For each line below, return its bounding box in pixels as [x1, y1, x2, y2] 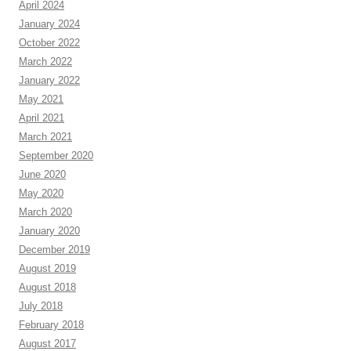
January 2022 [19, 74, 80, 86]
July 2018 [19, 300, 63, 312]
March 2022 [19, 56, 72, 67]
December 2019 [19, 244, 90, 255]
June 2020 [19, 168, 66, 180]
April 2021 [19, 112, 64, 124]
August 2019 [19, 262, 76, 274]
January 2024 [19, 18, 80, 30]
